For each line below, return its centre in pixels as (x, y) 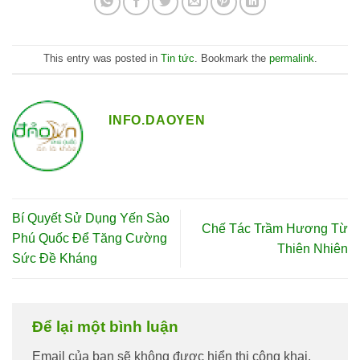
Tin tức (177, 59)
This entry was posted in (102, 59)
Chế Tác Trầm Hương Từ (275, 228)
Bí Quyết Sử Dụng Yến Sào (91, 219)
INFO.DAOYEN (157, 121)
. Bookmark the (231, 59)
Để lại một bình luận (107, 326)
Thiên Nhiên (313, 248)
